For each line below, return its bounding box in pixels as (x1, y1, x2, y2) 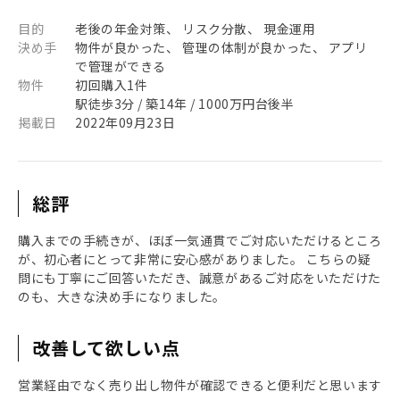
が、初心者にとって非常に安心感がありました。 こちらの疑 (18, 250, 371, 268)
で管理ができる (75, 57, 166, 75)
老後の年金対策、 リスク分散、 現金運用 (75, 20, 316, 37)
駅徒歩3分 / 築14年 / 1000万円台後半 (75, 95, 295, 112)
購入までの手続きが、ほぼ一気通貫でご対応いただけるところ (18, 231, 382, 249)
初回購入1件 (75, 76, 148, 94)
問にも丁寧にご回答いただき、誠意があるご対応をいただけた (18, 269, 381, 287)
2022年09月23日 (75, 113, 176, 131)
